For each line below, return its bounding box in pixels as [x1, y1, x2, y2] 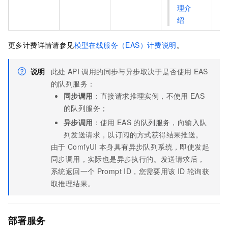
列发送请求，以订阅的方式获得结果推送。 [64, 129, 203, 139]
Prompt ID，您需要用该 [97, 165, 176, 176]
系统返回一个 [51, 165, 95, 176]
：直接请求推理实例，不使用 [93, 90, 188, 101]
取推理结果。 [51, 178, 95, 188]
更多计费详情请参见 [8, 39, 74, 50]
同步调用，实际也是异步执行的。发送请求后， [51, 153, 205, 164]
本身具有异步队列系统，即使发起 [99, 141, 209, 152]
